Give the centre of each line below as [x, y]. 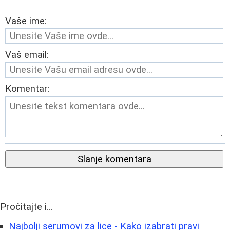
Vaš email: [27, 55]
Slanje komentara [114, 159]
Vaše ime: [26, 21]
